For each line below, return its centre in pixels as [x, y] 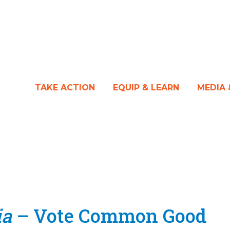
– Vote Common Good [109, 216]
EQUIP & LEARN [146, 87]
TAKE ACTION [65, 87]
